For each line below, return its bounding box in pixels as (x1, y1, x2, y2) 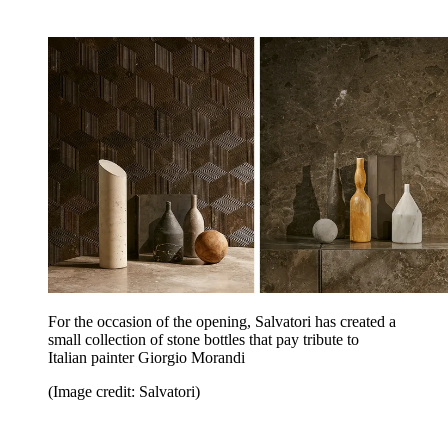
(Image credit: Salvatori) (48, 382, 200, 400)
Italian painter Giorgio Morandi (48, 348, 245, 366)
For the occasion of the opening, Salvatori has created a (48, 312, 396, 330)
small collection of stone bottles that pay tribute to (48, 330, 359, 348)
